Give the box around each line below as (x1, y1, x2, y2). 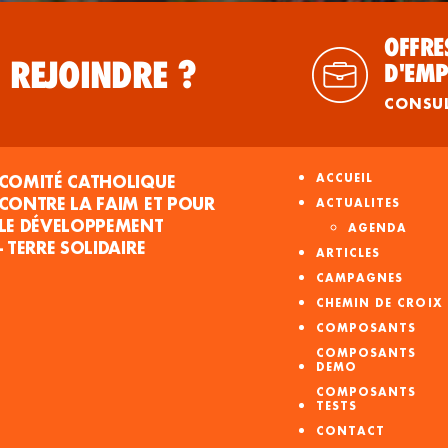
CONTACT (315, 424, 386, 439)
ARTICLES (315, 246, 381, 261)
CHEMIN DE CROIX (315, 296, 443, 311)
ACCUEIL (315, 171, 374, 186)
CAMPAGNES (315, 271, 404, 286)
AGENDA (347, 221, 408, 236)
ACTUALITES (315, 196, 401, 211)
